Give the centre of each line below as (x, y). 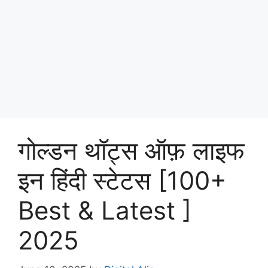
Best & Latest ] (105, 211)
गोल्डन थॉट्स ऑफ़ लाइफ (131, 151)
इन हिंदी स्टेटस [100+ (122, 181)
